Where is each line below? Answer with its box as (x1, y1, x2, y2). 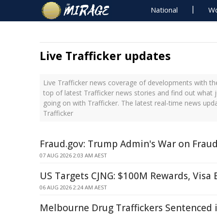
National (151, 5, 178, 15)
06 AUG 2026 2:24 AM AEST (40, 184, 107, 191)
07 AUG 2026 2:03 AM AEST (40, 152, 107, 159)
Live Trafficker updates (40, 48, 170, 63)
